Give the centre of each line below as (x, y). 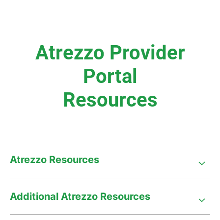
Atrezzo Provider (110, 53)
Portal (110, 76)
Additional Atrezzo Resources (80, 196)
